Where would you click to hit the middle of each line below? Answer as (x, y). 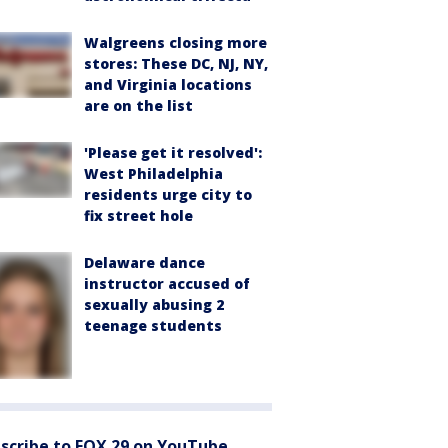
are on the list (138, 105)
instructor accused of (167, 283)
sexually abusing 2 (154, 304)
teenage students (153, 325)
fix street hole (138, 215)
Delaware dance (144, 262)
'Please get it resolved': (173, 152)
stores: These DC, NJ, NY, (176, 63)
